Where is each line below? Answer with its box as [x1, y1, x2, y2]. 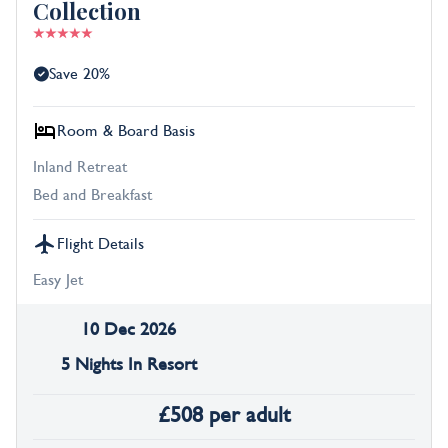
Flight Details [57, 235, 144, 254]
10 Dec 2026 [81, 320, 176, 340]
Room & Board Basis [57, 122, 195, 141]
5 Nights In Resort [60, 355, 197, 375]
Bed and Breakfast [33, 186, 152, 205]
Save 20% [49, 65, 110, 84]
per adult [208, 403, 291, 428]
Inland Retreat [33, 158, 127, 177]
